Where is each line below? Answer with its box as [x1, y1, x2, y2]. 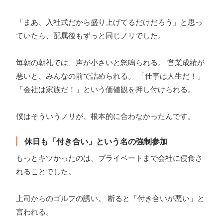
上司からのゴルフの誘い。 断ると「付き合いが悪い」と [16, 194, 205, 204]
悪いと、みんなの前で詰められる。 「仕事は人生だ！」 [16, 71, 205, 81]
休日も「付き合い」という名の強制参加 [24, 136, 168, 147]
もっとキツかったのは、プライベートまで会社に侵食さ [16, 153, 203, 163]
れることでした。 [16, 167, 76, 177]
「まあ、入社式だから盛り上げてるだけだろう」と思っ [16, 17, 203, 27]
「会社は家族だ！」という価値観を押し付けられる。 [16, 85, 195, 95]
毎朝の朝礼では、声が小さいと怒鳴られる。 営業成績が [16, 58, 205, 68]
